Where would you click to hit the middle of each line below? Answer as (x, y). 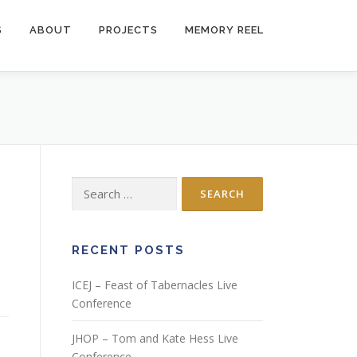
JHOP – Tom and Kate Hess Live (155, 338)
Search (88, 185)
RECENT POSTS (128, 250)
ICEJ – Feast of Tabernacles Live (155, 285)
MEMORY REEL (224, 30)
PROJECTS (128, 30)
